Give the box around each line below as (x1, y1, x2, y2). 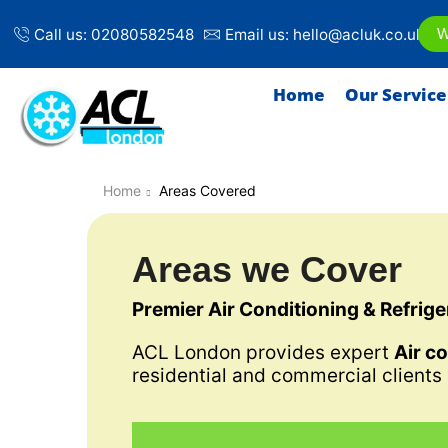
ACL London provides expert (132, 341, 394, 365)
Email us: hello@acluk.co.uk (224, 24, 424, 44)
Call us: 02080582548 (34, 24, 195, 44)
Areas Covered (158, 182, 256, 200)
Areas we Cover (132, 249, 402, 291)
